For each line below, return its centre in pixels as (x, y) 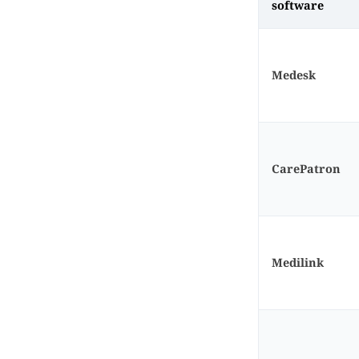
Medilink (298, 262)
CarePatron (306, 169)
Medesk (294, 75)
